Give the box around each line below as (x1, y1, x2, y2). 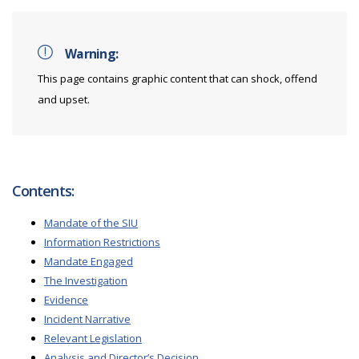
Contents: (12, 181, 74, 200)
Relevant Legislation (44, 331, 142, 345)
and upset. (38, 92, 90, 107)
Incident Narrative (44, 312, 131, 326)
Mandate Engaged (44, 254, 133, 268)
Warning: (65, 45, 118, 63)
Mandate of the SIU (44, 216, 138, 230)
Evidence (44, 292, 88, 307)
